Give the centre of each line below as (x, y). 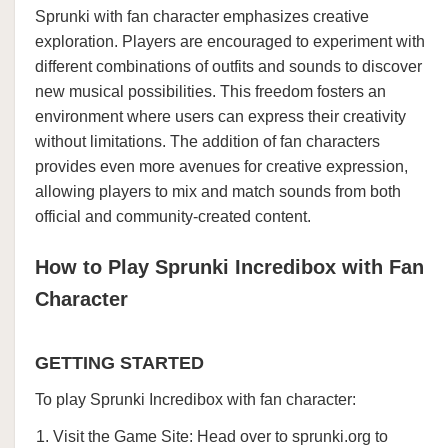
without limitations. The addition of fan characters (207, 141)
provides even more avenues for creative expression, (221, 166)
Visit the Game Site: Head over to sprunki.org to (220, 436)
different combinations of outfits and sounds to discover (228, 66)
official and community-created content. (173, 216)
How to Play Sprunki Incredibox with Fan (229, 267)
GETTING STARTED (119, 363)
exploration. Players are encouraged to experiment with (230, 41)
